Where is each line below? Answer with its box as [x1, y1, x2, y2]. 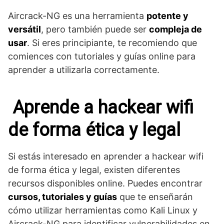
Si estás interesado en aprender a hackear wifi [8, 150, 203, 161]
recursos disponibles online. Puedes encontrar [8, 177, 202, 188]
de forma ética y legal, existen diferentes [8, 164, 180, 175]
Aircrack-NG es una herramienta [8, 10, 146, 21]
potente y [146, 10, 188, 21]
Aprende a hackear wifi [8, 96, 193, 118]
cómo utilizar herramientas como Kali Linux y [8, 204, 197, 215]
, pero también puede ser [41, 23, 149, 34]
